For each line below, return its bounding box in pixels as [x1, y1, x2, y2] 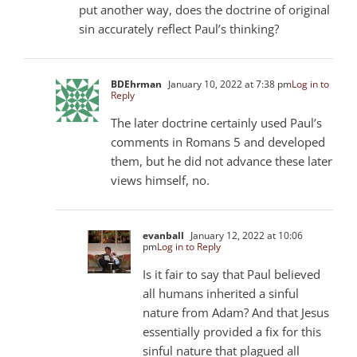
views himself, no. [111, 171, 210, 188]
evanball [143, 228, 184, 242]
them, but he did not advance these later [111, 152, 332, 169]
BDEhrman [111, 76, 162, 91]
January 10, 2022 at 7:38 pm [166, 76, 292, 91]
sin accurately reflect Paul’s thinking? [79, 20, 279, 37]
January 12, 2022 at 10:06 [188, 228, 303, 242]
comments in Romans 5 [111, 133, 241, 150]
